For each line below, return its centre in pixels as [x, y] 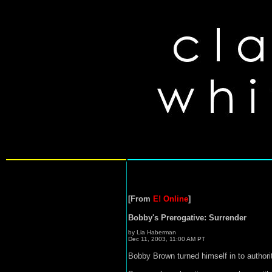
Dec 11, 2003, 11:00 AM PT [166, 239]
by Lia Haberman [152, 232]
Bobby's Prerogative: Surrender [187, 218]
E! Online [170, 199]
